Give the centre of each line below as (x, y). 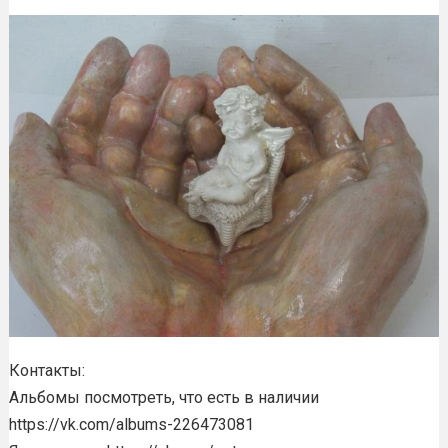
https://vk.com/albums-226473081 (131, 425)
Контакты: (46, 371)
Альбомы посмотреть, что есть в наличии (163, 398)
